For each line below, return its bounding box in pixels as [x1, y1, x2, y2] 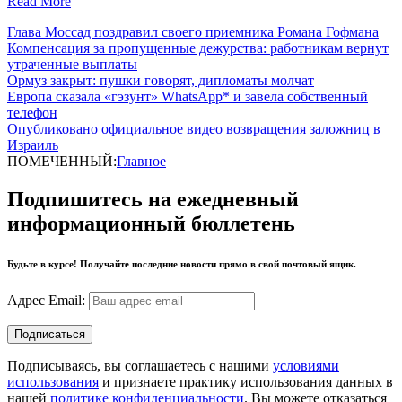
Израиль [7, 136, 58, 153]
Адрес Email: [7, 292, 89, 308]
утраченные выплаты [7, 56, 137, 72]
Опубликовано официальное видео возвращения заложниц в [7, 120, 380, 136]
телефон [7, 104, 57, 120]
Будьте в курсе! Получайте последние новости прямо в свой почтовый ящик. [7, 258, 356, 269]
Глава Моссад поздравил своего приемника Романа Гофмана [7, 23, 379, 39]
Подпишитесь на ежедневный [7, 187, 299, 211]
